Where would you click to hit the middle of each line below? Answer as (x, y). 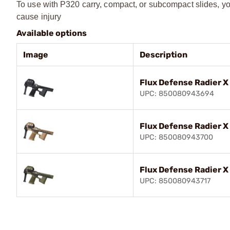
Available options (52, 33)
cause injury (39, 16)
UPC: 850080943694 (177, 93)
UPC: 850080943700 (176, 137)
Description (164, 54)
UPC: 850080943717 (175, 181)
